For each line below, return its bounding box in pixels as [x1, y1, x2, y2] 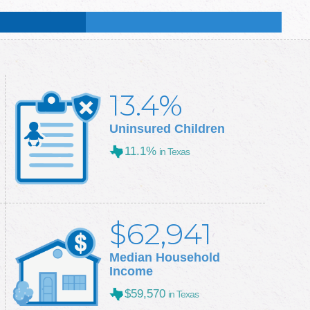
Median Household [109, 250, 220, 265]
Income [109, 264, 153, 279]
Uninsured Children [109, 122, 225, 136]
